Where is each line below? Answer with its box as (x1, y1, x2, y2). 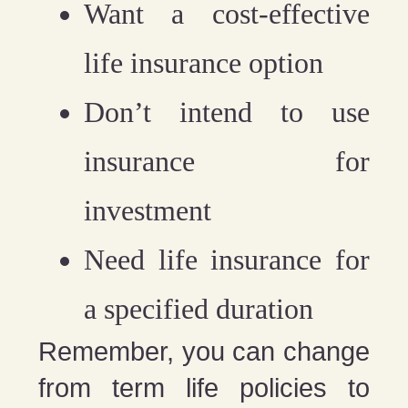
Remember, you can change (38, 336, 370, 366)
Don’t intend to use (84, 95, 370, 128)
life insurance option (84, 46, 324, 79)
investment (84, 193, 212, 227)
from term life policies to (38, 372, 370, 403)
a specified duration (84, 291, 314, 325)
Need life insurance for (84, 242, 370, 276)
